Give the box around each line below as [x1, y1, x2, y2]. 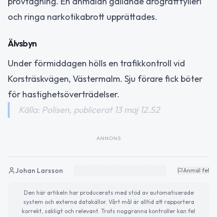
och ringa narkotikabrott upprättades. [8, 11, 157, 23]
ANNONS [96, 134, 121, 141]
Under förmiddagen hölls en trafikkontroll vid [8, 57, 185, 69]
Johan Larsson [15, 166, 63, 175]
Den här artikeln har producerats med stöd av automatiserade [23, 188, 194, 196]
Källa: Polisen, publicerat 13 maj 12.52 [18, 104, 160, 115]
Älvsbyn [8, 37, 37, 49]
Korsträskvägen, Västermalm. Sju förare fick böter [8, 73, 202, 84]
